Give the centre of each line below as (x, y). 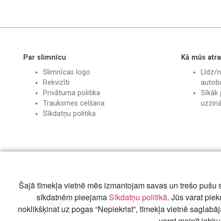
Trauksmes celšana (74, 103)
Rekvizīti (56, 83)
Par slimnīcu (45, 57)
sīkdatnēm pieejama (73, 197)
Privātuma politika (72, 93)
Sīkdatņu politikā (138, 197)
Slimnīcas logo (67, 72)
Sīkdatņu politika (69, 114)
